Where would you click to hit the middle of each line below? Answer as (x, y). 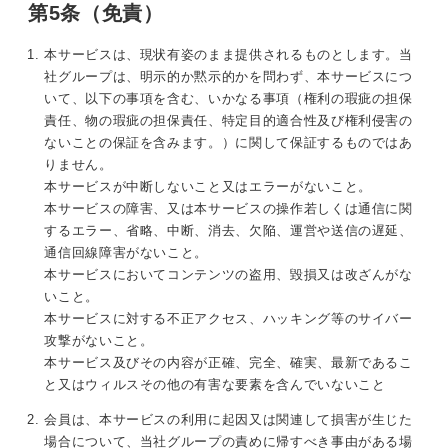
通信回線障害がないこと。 (126, 253)
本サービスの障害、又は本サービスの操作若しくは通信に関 (228, 209)
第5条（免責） (96, 13)
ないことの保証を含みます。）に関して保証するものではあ (228, 143)
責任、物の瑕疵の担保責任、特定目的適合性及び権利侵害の (228, 121)
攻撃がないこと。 (99, 341)
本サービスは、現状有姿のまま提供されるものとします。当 (228, 55)
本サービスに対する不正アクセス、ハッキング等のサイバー (228, 319)
